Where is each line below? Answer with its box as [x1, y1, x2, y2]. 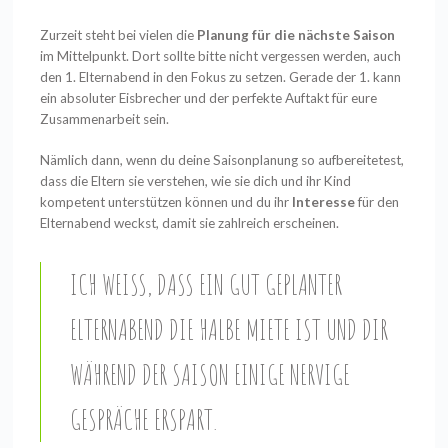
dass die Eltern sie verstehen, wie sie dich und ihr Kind [40, 172, 352, 189]
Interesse [292, 193, 356, 210]
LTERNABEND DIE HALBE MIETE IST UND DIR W [69, 311, 388, 348]
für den [355, 193, 400, 210]
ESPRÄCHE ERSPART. [69, 401, 213, 438]
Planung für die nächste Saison [197, 26, 396, 43]
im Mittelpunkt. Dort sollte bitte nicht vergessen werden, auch [40, 47, 402, 64]
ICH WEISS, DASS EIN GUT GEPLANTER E [69, 266, 342, 303]
